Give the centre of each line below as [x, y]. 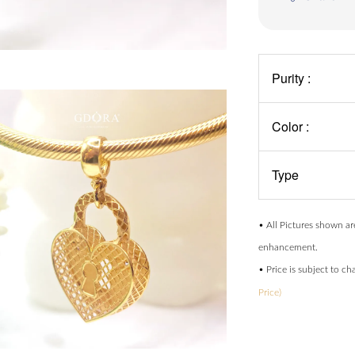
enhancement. [288, 247]
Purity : [292, 78]
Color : [291, 126]
